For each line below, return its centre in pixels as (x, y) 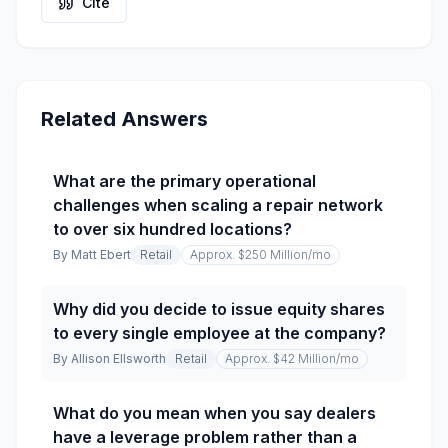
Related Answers (124, 119)
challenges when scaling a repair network (218, 205)
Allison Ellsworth (118, 358)
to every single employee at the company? (219, 333)
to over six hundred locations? (172, 229)
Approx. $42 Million (280, 358)
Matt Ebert (101, 254)
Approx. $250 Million (249, 254)
